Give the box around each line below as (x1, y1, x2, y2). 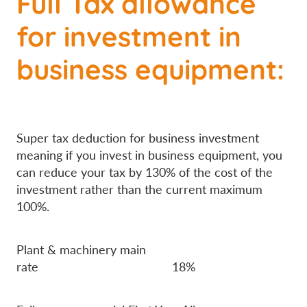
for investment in (16, 14, 241, 56)
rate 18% (16, 258, 195, 275)
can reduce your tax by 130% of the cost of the (16, 163, 273, 180)
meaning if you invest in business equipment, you (16, 146, 282, 163)
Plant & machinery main (16, 241, 146, 258)
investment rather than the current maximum (16, 180, 262, 197)
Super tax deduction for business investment (16, 129, 259, 146)
